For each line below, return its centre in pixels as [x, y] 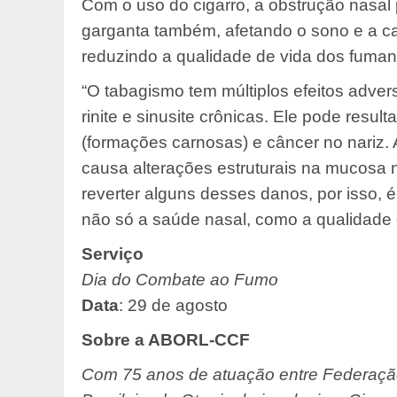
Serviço [113, 254]
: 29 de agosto [173, 306]
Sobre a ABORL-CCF [166, 340]
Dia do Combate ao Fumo [180, 280]
